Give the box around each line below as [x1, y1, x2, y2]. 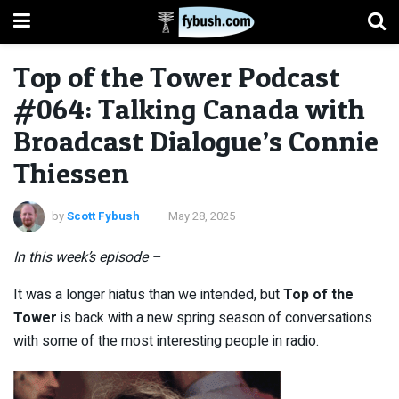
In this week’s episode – [13, 246, 161, 268]
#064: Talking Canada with [13, 92, 366, 126]
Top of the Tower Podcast [13, 60, 340, 94]
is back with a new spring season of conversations [61, 306, 372, 329]
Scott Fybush [67, 207, 140, 224]
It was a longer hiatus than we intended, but [13, 283, 283, 305]
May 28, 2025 [168, 207, 235, 224]
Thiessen [13, 156, 130, 191]
